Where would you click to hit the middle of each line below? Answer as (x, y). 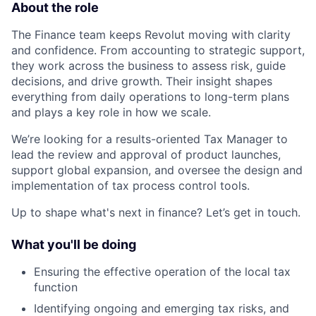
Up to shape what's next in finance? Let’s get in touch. (156, 213)
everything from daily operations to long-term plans (150, 97)
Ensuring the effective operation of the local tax (162, 272)
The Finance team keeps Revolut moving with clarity (151, 35)
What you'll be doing (74, 245)
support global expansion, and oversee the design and (157, 170)
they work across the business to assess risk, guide (148, 66)
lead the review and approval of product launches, (146, 155)
